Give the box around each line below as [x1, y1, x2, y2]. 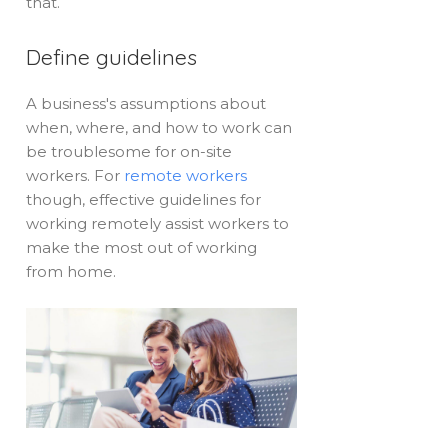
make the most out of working [26, 237, 258, 257]
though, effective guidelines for [26, 189, 262, 209]
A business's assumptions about [26, 93, 267, 113]
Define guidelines [26, 43, 198, 71]
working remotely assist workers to [26, 213, 290, 233]
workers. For [26, 165, 125, 185]
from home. [26, 261, 117, 281]
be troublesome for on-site [26, 141, 233, 161]
